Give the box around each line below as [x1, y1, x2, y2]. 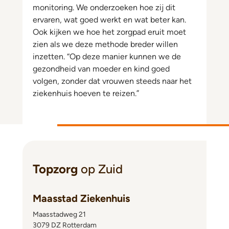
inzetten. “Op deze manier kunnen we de [33, 52, 181, 61]
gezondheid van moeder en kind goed [33, 64, 170, 74]
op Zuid [81, 162, 123, 176]
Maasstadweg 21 [33, 210, 86, 219]
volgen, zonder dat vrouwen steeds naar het [33, 76, 192, 86]
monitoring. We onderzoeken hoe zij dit [33, 3, 175, 12]
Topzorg [33, 162, 78, 176]
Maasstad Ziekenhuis [33, 192, 130, 204]
